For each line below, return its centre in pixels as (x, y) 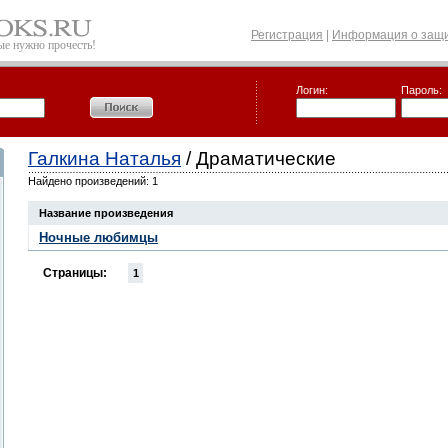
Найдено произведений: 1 (93, 181)
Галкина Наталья (104, 158)
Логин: (312, 90)
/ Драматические (258, 158)
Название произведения (106, 213)
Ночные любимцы (98, 237)
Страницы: (75, 273)
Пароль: (421, 90)
